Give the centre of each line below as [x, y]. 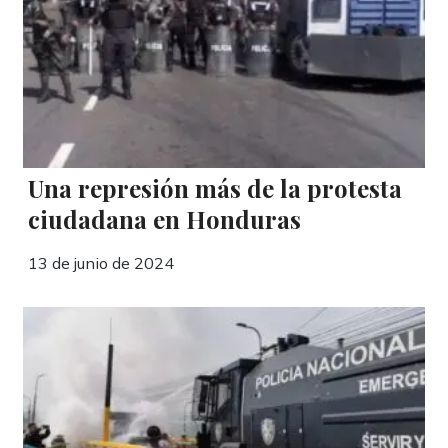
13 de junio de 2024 [101, 262]
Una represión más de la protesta [215, 187]
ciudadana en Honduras [165, 218]
